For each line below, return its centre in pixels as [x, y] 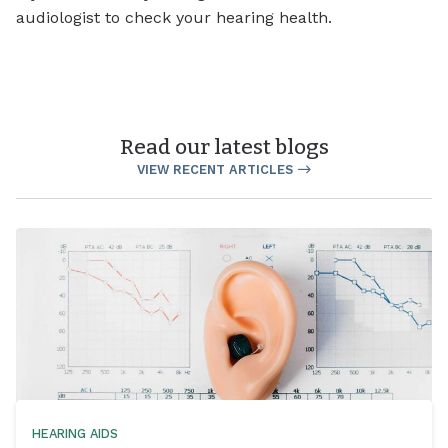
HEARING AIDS [75, 434]
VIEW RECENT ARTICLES [214, 169]
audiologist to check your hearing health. [174, 17]
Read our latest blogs [224, 147]
